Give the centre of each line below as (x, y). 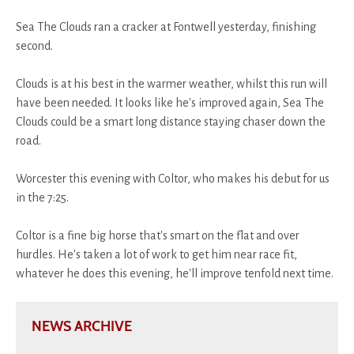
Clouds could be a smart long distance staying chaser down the (171, 122)
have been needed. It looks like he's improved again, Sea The (170, 103)
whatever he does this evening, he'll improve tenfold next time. (175, 274)
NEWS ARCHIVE (82, 327)
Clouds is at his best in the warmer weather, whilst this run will (171, 84)
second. (34, 46)
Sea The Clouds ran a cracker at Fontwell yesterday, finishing (166, 27)
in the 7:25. (42, 198)
